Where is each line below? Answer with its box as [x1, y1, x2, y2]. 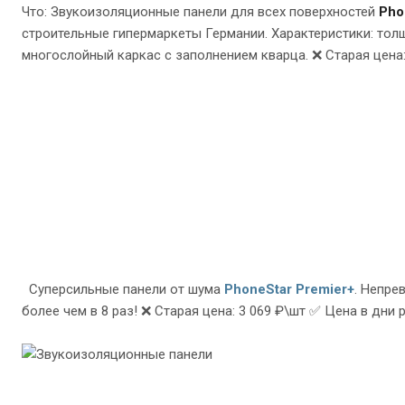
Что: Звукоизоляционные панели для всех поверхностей [22, 4, 379, 21]
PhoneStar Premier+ [224, 281, 354, 298]
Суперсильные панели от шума [22, 281, 224, 298]
